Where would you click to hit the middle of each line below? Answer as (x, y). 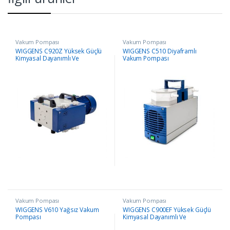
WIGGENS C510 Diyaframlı (159, 51)
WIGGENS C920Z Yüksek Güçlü (59, 51)
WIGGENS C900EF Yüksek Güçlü (167, 209)
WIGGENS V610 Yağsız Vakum (57, 209)
